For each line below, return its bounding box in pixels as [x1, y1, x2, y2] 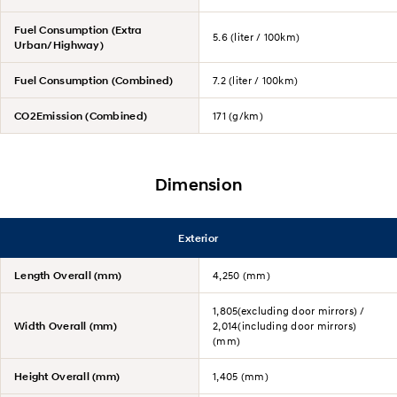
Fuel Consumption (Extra [14, 22, 143, 36]
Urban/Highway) [14, 37, 104, 51]
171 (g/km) [213, 108, 263, 122]
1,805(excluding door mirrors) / [213, 304, 365, 318]
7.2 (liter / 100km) [213, 73, 299, 87]
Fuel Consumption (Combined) [14, 73, 174, 87]
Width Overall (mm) [14, 319, 118, 333]
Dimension [154, 175, 243, 196]
